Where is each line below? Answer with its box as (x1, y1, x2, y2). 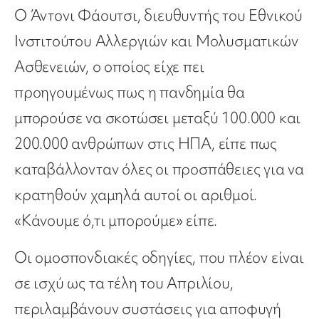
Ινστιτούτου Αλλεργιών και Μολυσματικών (14, 31, 298, 52)
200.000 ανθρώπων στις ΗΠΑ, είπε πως (14, 133, 277, 155)
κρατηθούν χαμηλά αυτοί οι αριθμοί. (14, 184, 258, 206)
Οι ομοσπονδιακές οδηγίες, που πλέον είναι (14, 247, 304, 268)
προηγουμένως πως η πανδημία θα (14, 82, 245, 103)
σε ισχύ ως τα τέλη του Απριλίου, (14, 273, 234, 294)
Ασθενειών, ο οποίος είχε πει (14, 56, 204, 78)
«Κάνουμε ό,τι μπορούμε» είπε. (14, 210, 218, 231)
